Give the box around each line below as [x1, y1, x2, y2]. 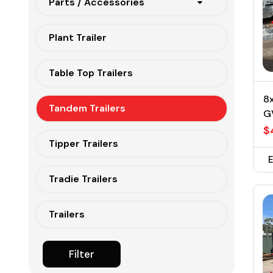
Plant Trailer [49, 31, 107, 44]
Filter [69, 247, 94, 261]
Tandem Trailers [49, 102, 126, 115]
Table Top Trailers [49, 66, 133, 79]
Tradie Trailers [49, 172, 118, 185]
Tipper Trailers [49, 137, 118, 150]
